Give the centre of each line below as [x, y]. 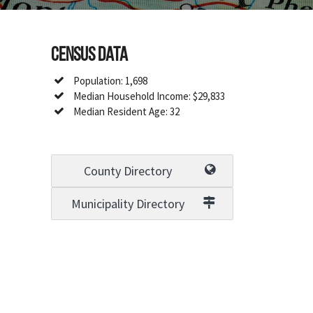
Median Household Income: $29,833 [150, 96]
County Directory [128, 171]
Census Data [89, 56]
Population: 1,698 [111, 81]
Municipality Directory [128, 204]
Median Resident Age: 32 [127, 112]
